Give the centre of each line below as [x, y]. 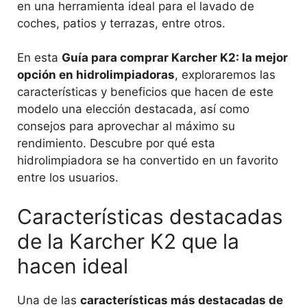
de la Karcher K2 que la [128, 241]
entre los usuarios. [68, 178]
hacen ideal [73, 266]
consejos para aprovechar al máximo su [126, 126]
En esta [39, 58]
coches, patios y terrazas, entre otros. [121, 23]
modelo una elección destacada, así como [133, 109]
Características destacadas [150, 216]
